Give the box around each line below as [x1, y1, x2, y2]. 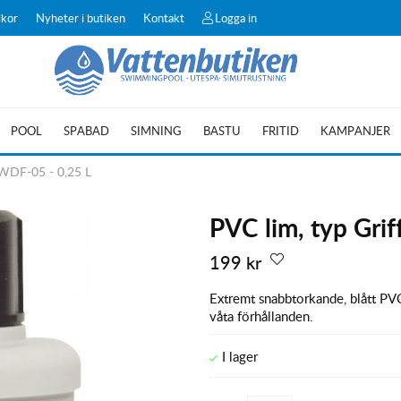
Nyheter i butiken [36, 10, 125, 26]
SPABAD [64, 123, 109, 139]
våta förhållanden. [209, 306, 313, 325]
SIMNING [131, 123, 182, 139]
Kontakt [143, 10, 184, 26]
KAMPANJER [320, 123, 390, 139]
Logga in [215, 10, 257, 26]
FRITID [262, 123, 299, 139]
